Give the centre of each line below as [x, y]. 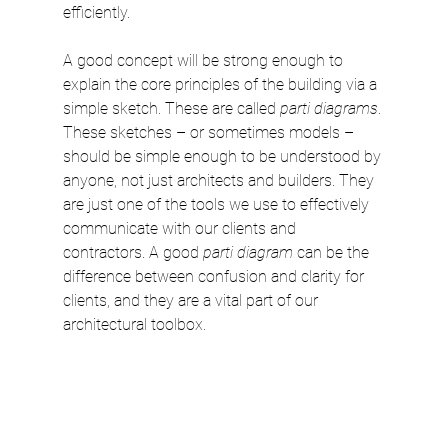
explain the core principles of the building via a [221, 84]
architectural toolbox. [134, 324]
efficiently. [96, 12]
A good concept [117, 60]
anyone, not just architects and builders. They [220, 180]
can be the [332, 252]
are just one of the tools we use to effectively [217, 204]
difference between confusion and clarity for [215, 276]
